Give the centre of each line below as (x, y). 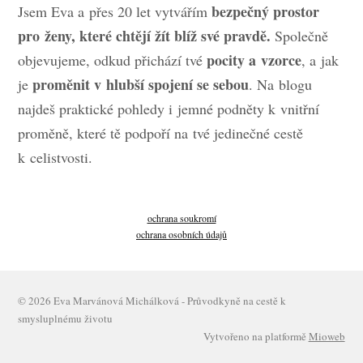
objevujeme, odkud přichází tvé (113, 60)
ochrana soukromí (181, 218)
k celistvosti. (56, 158)
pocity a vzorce (254, 60)
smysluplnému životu (66, 318)
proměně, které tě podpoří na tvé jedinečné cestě (161, 133)
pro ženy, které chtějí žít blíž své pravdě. (145, 36)
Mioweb (327, 336)
